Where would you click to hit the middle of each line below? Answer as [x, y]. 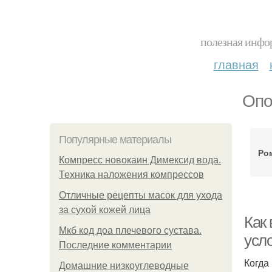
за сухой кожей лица [105, 210]
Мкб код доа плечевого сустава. [130, 230]
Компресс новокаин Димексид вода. [140, 160]
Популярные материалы [115, 140]
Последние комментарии [115, 245]
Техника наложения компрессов [131, 175]
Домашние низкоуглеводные [124, 266]
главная [236, 64]
